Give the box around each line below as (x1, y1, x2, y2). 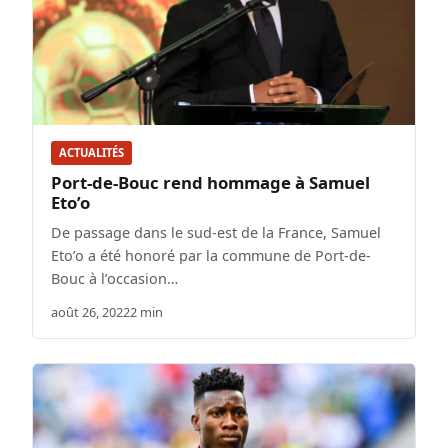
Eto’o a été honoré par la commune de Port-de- (51, 245, 371, 265)
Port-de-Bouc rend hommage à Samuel (51, 170, 370, 194)
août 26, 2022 (51, 302, 130, 321)
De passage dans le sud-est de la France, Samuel (51, 222, 381, 242)
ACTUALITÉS (59, 145, 124, 161)
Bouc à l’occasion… (51, 268, 178, 288)
